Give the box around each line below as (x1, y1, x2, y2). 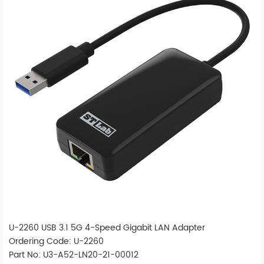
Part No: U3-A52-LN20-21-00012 (9, 248, 138, 262)
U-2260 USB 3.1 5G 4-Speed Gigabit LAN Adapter (9, 221, 205, 235)
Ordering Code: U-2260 (9, 235, 104, 249)
